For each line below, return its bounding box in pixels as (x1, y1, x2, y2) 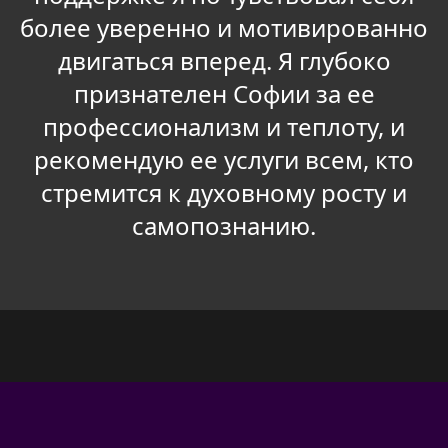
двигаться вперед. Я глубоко (57, 44, 391, 78)
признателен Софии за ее (73, 77, 375, 111)
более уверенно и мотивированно (20, 11, 428, 45)
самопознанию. (132, 209, 316, 243)
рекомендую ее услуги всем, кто (34, 143, 414, 177)
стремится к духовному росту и (41, 176, 407, 210)
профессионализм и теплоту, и (43, 110, 405, 144)
